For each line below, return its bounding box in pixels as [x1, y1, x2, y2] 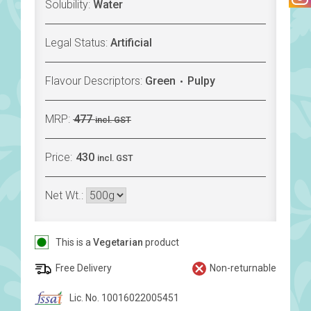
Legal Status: [45, 36, 110, 50]
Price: [45, 151, 75, 165]
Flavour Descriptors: [45, 74, 145, 88]
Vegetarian [93, 237, 143, 249]
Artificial [110, 36, 152, 50]
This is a [56, 237, 93, 249]
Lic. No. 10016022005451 [69, 292, 179, 304]
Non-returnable [210, 262, 276, 274]
